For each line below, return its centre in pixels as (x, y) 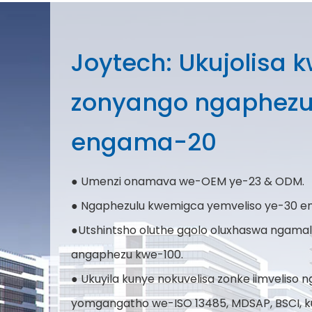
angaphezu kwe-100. (127, 255)
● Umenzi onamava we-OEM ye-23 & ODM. (188, 181)
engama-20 (144, 142)
